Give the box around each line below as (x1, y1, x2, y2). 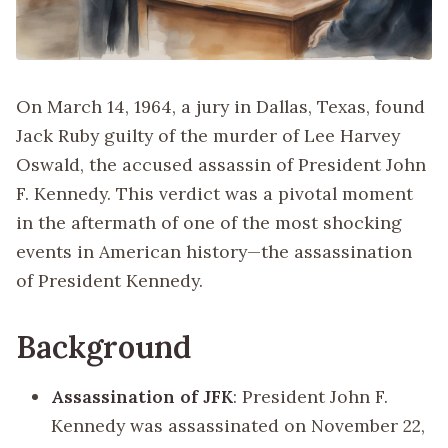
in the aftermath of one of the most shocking (16, 211, 402, 235)
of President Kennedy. (16, 269, 203, 293)
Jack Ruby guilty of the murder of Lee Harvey (16, 124, 400, 148)
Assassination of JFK (51, 385, 234, 408)
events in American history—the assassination (16, 240, 412, 264)
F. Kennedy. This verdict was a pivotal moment (16, 182, 413, 206)
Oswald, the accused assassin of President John (16, 153, 426, 177)
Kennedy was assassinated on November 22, (51, 414, 426, 437)
